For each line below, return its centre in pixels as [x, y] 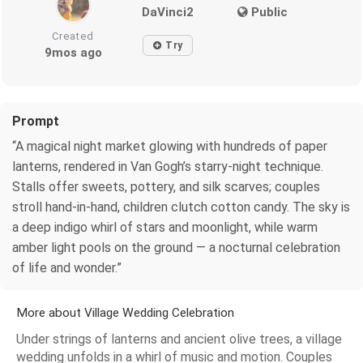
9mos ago [73, 52]
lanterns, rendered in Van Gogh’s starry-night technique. [168, 166]
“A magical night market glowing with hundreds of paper [170, 146]
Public [267, 12]
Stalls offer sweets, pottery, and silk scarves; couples [166, 186]
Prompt [36, 121]
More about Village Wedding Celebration [125, 312]
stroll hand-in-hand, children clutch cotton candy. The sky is [181, 207]
